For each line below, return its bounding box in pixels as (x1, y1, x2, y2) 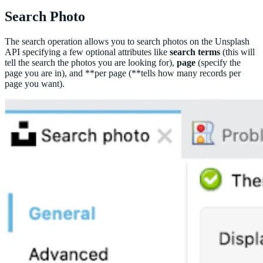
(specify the (195, 57, 241, 68)
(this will (220, 46, 255, 57)
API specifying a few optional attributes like (5, 46, 170, 57)
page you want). (5, 78, 65, 89)
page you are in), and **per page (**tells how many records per (5, 68, 241, 78)
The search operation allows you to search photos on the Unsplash (5, 36, 249, 46)
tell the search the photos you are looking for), (5, 57, 177, 68)
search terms (170, 46, 220, 57)
